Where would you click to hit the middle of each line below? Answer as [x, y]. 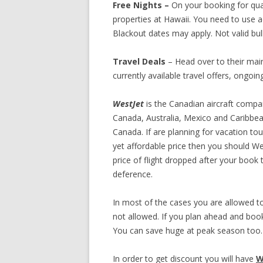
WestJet [128, 104]
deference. [133, 174]
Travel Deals [139, 61]
